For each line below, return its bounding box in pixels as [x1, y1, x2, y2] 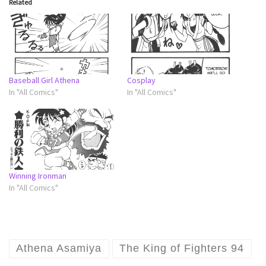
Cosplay [127, 75, 156, 86]
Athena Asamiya [16, 242, 102, 255]
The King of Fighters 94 [119, 242, 245, 255]
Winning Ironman [9, 170, 66, 181]
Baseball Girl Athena [9, 75, 80, 86]
